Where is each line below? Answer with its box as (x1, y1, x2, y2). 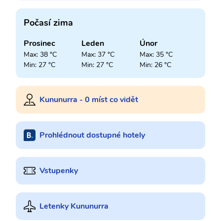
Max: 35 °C (139, 49, 173, 59)
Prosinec (24, 37, 55, 49)
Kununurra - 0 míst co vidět (39, 94, 138, 105)
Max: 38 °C (24, 49, 57, 59)
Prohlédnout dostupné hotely (39, 129, 145, 141)
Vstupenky (39, 165, 78, 176)
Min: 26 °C (139, 60, 171, 70)
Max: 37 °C (81, 49, 115, 59)
